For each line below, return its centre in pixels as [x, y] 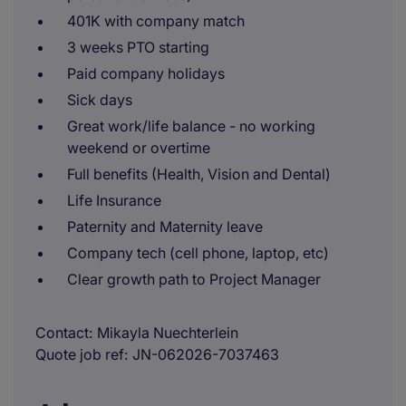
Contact [62, 333]
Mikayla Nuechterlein [168, 333]
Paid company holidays [146, 73]
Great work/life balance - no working [191, 126]
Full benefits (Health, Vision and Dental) [199, 174]
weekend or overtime [139, 148]
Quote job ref [80, 354]
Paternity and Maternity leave [165, 227]
